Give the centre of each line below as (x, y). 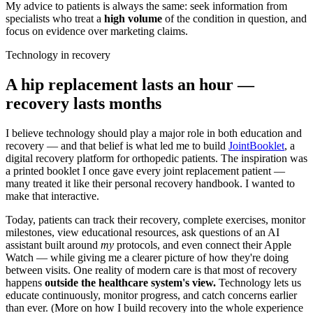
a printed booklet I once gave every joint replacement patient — (145, 170)
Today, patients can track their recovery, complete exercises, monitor (155, 219)
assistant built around (53, 245)
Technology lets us (259, 282)
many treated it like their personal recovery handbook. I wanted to (150, 183)
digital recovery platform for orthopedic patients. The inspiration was (156, 158)
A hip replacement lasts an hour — (130, 84)
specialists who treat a (55, 19)
